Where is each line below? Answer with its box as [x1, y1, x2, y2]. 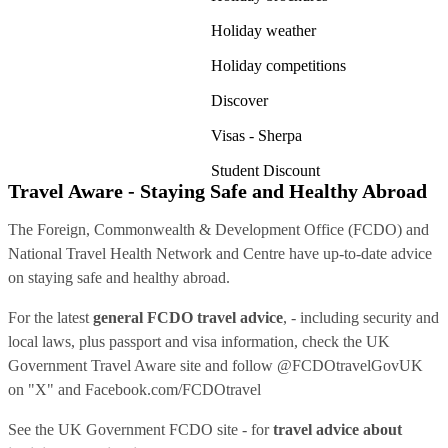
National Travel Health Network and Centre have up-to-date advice [8, 244, 432, 262]
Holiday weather [211, 21, 317, 39]
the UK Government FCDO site [35, 420, 238, 438]
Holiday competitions [211, 56, 347, 74]
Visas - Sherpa [211, 126, 303, 144]
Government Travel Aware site [8, 356, 201, 374]
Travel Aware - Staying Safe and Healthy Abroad [8, 179, 427, 202]
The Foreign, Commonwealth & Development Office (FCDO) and [8, 220, 429, 238]
